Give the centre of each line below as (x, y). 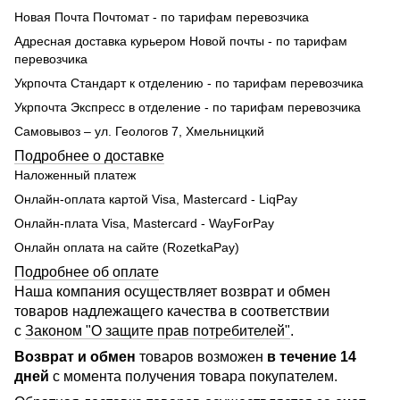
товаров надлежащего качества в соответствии (172, 311)
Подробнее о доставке (89, 155)
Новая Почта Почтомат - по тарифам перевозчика (162, 17)
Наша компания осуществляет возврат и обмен (172, 291)
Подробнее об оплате (87, 271)
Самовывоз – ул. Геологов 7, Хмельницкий (139, 131)
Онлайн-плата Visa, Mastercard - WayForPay (144, 223)
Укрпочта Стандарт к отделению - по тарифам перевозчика (189, 83)
